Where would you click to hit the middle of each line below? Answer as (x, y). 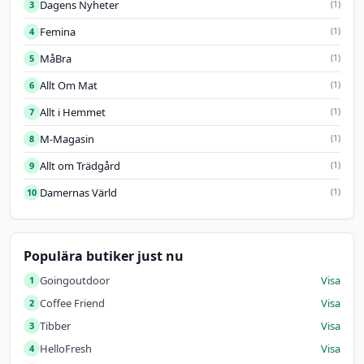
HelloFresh (66, 348)
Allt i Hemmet (73, 112)
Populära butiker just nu (104, 256)
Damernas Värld (78, 192)
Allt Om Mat (69, 85)
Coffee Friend (72, 303)
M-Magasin (67, 139)
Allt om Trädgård (80, 165)
